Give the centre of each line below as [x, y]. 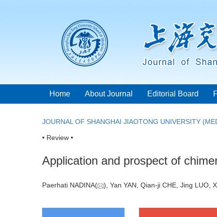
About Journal [109, 94]
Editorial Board [173, 94]
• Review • [58, 138]
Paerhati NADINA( [70, 185]
